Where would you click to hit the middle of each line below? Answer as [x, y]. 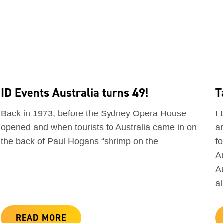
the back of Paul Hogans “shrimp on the [80, 142]
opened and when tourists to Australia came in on [99, 128]
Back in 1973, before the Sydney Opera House [94, 114]
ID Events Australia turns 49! [75, 93]
